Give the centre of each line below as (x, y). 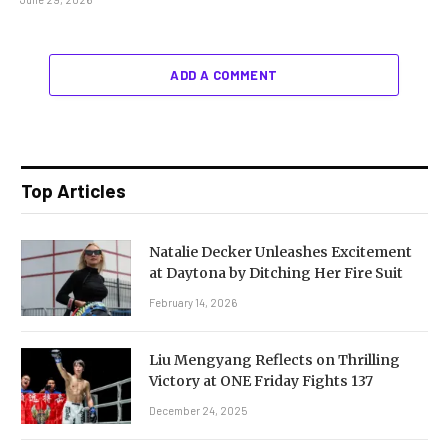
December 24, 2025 (198, 410)
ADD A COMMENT (224, 74)
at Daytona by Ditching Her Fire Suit (276, 272)
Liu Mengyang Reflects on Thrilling (274, 359)
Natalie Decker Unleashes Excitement (280, 251)
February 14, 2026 (193, 302)
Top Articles (73, 190)
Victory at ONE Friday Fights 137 (261, 380)
